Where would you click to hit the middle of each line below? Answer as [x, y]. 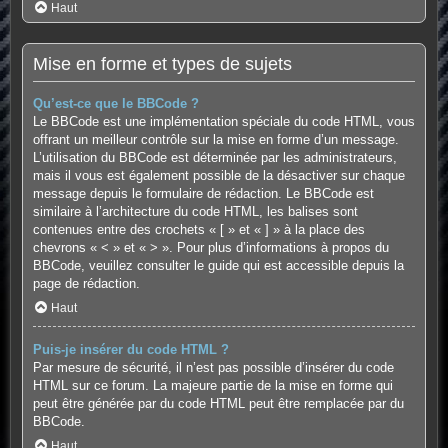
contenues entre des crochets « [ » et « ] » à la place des [198, 230]
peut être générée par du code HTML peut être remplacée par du [218, 404]
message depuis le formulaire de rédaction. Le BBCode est [203, 194]
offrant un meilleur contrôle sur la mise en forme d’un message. [215, 140]
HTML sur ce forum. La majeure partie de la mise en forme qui [212, 386]
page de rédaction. [86, 284]
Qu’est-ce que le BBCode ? [115, 104]
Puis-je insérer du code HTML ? [130, 350]
